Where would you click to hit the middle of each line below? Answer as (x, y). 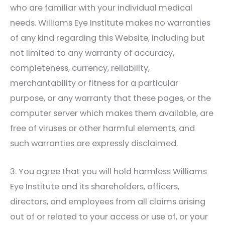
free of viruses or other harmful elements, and (102, 128)
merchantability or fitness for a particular (94, 83)
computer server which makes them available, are (112, 113)
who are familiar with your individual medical (101, 8)
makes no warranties (167, 23)
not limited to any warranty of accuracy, (92, 53)
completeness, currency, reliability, (80, 68)
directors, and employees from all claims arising (108, 201)
